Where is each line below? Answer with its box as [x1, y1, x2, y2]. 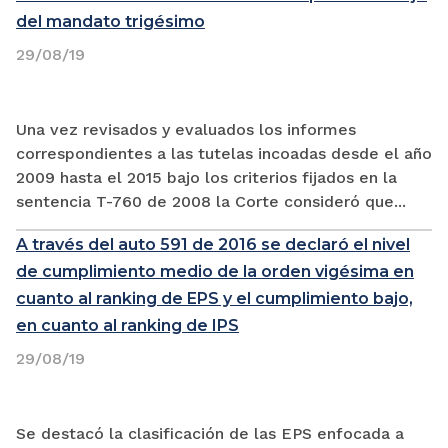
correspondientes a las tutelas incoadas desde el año [16, 143, 432, 163]
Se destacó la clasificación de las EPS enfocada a [16, 423, 404, 443]
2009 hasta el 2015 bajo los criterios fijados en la [16, 167, 397, 187]
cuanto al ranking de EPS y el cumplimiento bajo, [16, 288, 413, 308]
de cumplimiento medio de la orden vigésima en [16, 261, 414, 281]
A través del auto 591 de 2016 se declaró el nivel [16, 234, 410, 254]
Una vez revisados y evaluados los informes [16, 119, 356, 139]
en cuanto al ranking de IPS [16, 315, 239, 335]
